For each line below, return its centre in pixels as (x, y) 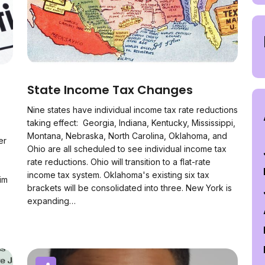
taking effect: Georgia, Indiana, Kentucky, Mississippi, (131, 123)
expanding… (51, 201)
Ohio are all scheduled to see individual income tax (127, 149)
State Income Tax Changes (110, 90)
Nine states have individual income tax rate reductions (132, 110)
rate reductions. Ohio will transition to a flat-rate (119, 162)
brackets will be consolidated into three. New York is (130, 188)
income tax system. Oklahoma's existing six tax (118, 175)
